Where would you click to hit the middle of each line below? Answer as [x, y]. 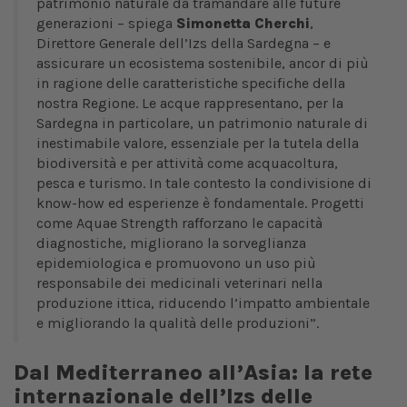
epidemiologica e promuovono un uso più [176, 263]
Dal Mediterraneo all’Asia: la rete [193, 373]
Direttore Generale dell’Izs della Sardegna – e [184, 44]
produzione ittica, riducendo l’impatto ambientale [203, 303]
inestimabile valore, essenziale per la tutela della [198, 144]
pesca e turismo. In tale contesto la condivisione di [204, 184]
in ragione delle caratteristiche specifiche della [191, 84]
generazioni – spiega [104, 24]
